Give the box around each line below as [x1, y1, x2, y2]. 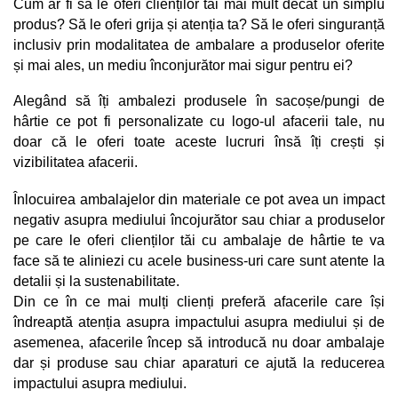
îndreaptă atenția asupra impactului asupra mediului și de [13, 314, 385, 330]
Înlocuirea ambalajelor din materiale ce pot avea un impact [13, 191, 385, 207]
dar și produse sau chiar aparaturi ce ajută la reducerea [13, 354, 385, 370]
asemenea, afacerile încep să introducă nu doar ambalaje [13, 334, 385, 350]
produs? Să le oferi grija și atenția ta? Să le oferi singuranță [13, 16, 385, 32]
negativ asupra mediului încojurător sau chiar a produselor [13, 211, 385, 227]
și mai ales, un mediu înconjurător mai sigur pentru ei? [13, 57, 353, 73]
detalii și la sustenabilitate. [13, 273, 183, 289]
